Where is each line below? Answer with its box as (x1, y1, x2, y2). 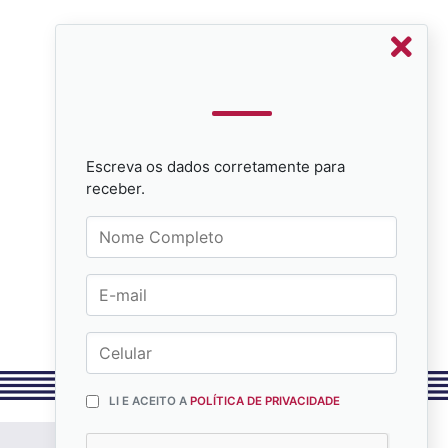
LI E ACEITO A (109, 394, 190, 408)
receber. (86, 179, 145, 198)
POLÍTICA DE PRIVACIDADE (190, 394, 340, 408)
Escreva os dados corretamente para (86, 157, 345, 176)
